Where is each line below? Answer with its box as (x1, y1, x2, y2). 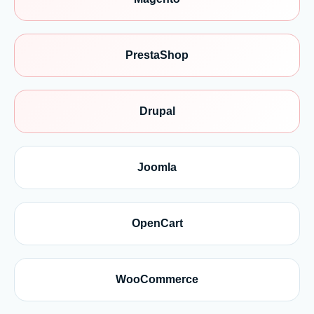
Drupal (139, 105, 175, 117)
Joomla (137, 161, 177, 173)
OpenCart (131, 217, 183, 229)
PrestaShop (125, 49, 189, 61)
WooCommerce (116, 273, 198, 285)
